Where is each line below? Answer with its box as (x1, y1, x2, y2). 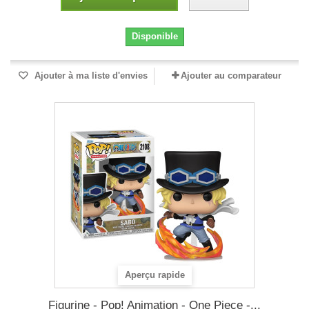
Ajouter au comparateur (181, 70, 281, 81)
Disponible (131, 31, 178, 41)
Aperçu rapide (125, 270, 185, 281)
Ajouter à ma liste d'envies (32, 70, 148, 81)
